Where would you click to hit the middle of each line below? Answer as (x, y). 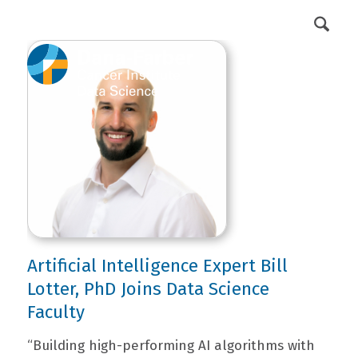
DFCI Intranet (152, 22)
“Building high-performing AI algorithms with (171, 346)
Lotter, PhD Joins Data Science (148, 289)
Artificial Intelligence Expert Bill (157, 266)
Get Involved (255, 22)
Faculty (56, 312)
